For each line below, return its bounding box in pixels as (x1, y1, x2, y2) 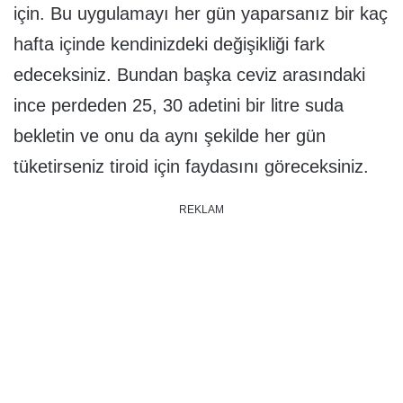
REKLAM (179, 202, 224, 216)
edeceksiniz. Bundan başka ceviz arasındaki (13, 64, 365, 85)
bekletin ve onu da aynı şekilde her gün (13, 125, 326, 146)
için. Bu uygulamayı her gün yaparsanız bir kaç (13, 3, 388, 23)
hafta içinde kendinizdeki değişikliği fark (13, 33, 325, 54)
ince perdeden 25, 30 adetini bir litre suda (13, 94, 344, 115)
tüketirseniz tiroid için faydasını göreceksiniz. (13, 156, 369, 176)
